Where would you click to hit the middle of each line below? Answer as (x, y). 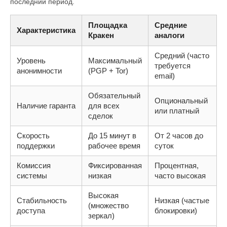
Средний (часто (182, 56)
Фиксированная (115, 166)
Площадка (108, 25)
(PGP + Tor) (108, 71)
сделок (101, 116)
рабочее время (114, 146)
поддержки (36, 146)
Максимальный (115, 61)
